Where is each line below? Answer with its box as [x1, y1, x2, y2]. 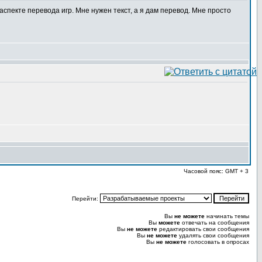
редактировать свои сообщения [157, 226, 249, 232]
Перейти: [72, 195, 100, 202]
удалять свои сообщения [177, 232, 249, 239]
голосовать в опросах [187, 239, 249, 245]
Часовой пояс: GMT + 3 [184, 168, 249, 174]
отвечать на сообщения [180, 219, 249, 226]
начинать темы [205, 213, 249, 219]
